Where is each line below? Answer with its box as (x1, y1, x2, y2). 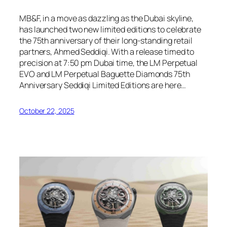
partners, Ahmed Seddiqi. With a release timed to (19, 46, 195, 58)
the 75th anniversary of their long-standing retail (19, 35, 193, 47)
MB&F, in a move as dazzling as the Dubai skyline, (19, 13, 194, 24)
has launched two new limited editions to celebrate (19, 24, 201, 35)
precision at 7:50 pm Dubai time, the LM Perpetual (19, 57, 198, 69)
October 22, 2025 (19, 106, 74, 116)
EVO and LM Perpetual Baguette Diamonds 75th (19, 68, 190, 80)
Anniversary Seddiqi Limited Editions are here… (19, 80, 186, 91)
